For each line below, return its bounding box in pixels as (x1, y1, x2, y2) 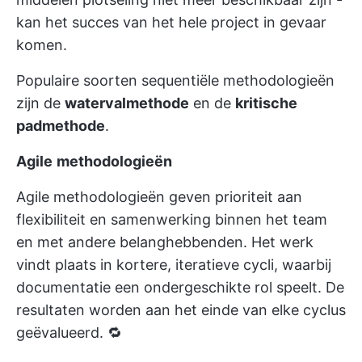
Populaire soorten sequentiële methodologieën (16, 72, 335, 89)
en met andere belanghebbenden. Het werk (16, 234, 314, 250)
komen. (16, 36, 67, 53)
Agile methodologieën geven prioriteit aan (16, 188, 302, 205)
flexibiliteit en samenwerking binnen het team (16, 211, 327, 228)
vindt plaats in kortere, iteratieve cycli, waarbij (16, 256, 331, 273)
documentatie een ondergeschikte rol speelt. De (16, 279, 344, 296)
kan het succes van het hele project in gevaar (16, 14, 326, 31)
